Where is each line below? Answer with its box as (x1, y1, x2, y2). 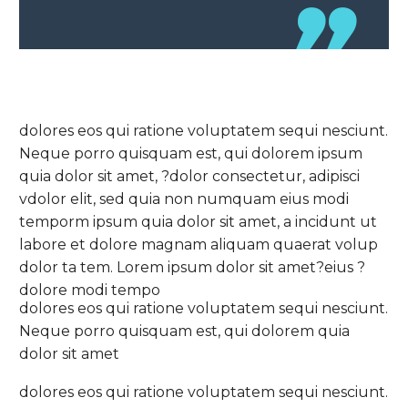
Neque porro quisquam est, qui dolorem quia (19, 321, 350, 340)
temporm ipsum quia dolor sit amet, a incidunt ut (19, 212, 377, 230)
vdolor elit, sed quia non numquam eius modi (19, 189, 349, 208)
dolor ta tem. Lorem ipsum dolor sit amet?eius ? (19, 258, 365, 276)
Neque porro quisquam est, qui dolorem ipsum (19, 144, 362, 162)
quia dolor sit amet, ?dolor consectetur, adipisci (19, 167, 360, 185)
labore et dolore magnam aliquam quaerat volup (19, 235, 378, 253)
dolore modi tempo (19, 280, 160, 299)
